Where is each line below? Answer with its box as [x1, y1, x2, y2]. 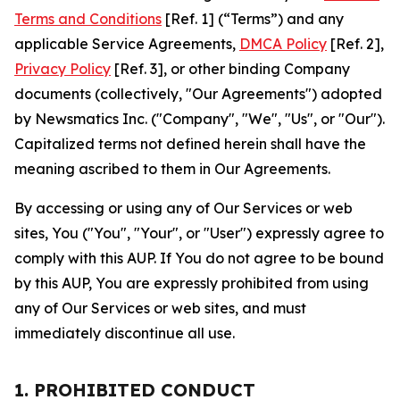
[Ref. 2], [327, 35, 384, 53]
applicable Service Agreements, [14, 35, 239, 53]
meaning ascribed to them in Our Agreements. [14, 160, 330, 178]
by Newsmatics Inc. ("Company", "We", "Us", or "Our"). [14, 110, 385, 128]
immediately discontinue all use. [14, 324, 235, 342]
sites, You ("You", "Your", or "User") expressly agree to [14, 224, 384, 242]
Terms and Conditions [14, 10, 162, 28]
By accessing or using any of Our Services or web [14, 199, 353, 217]
